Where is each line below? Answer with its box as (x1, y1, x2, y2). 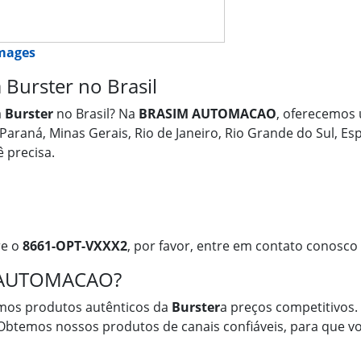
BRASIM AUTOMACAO (139, 105, 276, 122)
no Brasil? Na (53, 105, 139, 122)
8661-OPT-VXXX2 (23, 237, 127, 255)
